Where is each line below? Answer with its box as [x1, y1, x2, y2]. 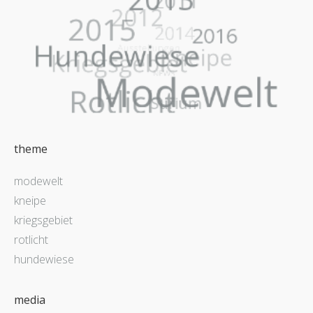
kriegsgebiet [14, 212, 73, 228]
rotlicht [14, 231, 48, 247]
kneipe [14, 192, 46, 208]
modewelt [14, 173, 63, 189]
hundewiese [14, 251, 74, 267]
